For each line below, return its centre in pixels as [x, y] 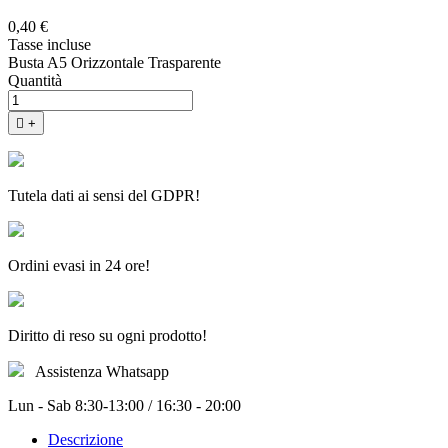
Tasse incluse [49, 45]
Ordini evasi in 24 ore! [79, 266]
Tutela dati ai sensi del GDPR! [104, 196]
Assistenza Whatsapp [102, 372]
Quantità [35, 81]
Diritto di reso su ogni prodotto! [107, 336]
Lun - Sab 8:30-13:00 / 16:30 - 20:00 [124, 406]
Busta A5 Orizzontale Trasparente [114, 63]
